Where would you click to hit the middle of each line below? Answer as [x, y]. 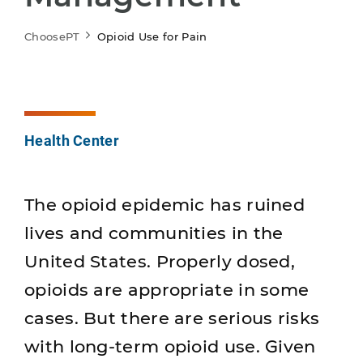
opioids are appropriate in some [167, 290]
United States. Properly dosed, [160, 261]
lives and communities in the [154, 233]
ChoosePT [52, 36]
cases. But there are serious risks [172, 318]
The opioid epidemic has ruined [164, 205]
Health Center [72, 140]
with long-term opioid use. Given [170, 346]
